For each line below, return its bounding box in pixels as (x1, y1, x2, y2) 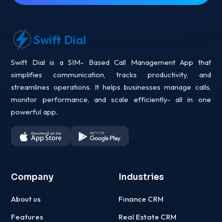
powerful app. (11, 107, 57, 117)
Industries (118, 172, 164, 183)
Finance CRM (118, 194, 164, 204)
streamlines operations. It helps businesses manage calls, (11, 82, 211, 92)
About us (11, 194, 41, 204)
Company (11, 172, 54, 183)
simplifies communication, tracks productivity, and (11, 70, 211, 80)
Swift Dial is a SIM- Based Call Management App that (11, 57, 211, 67)
